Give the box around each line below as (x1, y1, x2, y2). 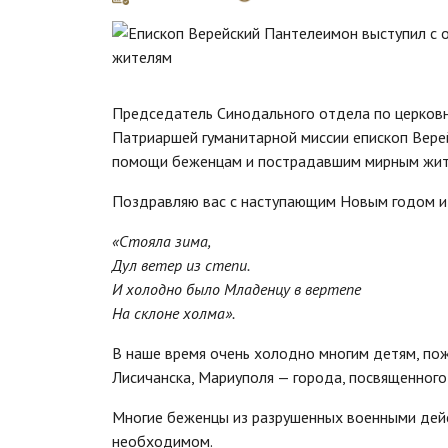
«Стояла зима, (112, 231, 211, 252)
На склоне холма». (112, 303, 235, 324)
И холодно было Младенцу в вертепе (112, 279, 361, 300)
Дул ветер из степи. (112, 255, 250, 276)
